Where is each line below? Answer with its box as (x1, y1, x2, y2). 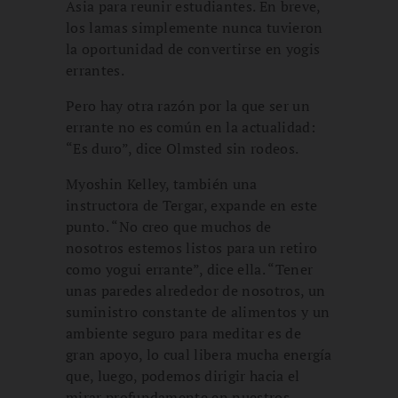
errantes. (66, 60, 124, 80)
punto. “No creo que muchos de (66, 216, 272, 236)
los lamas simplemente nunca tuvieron (66, 17, 323, 37)
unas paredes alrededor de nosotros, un (66, 280, 326, 300)
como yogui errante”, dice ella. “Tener (66, 259, 314, 279)
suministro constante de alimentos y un (66, 301, 330, 322)
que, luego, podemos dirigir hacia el (66, 365, 300, 386)
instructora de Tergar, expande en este (66, 195, 318, 215)
